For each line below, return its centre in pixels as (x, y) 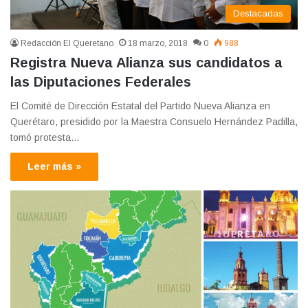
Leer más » (54, 167)
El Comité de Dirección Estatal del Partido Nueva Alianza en (140, 106)
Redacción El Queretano (67, 44)
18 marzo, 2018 (158, 44)
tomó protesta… (45, 138)
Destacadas (258, 14)
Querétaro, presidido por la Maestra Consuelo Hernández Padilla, (154, 122)
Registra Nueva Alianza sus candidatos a (146, 63)
